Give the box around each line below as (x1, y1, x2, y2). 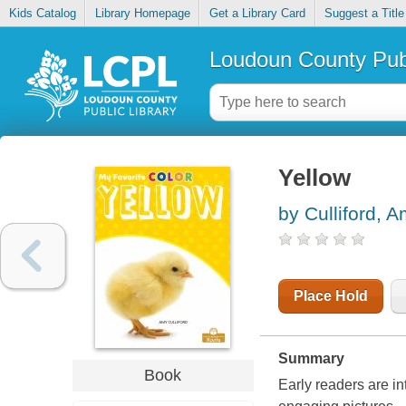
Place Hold (293, 288, 368, 304)
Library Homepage (94, 6, 190, 21)
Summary (277, 351, 344, 367)
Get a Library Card (208, 6, 305, 21)
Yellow (277, 165, 351, 191)
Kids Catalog (8, 6, 76, 21)
